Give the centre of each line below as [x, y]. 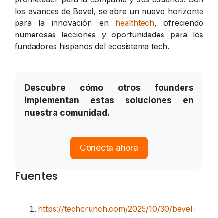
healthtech [135, 23]
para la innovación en [65, 23]
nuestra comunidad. [67, 112]
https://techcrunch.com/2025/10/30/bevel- [117, 209]
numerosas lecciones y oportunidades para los [109, 34]
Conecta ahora [109, 148]
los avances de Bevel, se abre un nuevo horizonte [109, 11]
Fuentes [36, 176]
